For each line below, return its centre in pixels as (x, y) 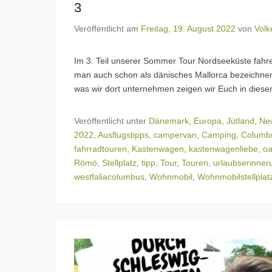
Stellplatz (119, 163)
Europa (208, 121)
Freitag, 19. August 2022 (188, 29)
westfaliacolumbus (109, 177)
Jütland (240, 121)
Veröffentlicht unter (111, 121)
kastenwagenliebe (223, 149)
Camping (219, 135)
